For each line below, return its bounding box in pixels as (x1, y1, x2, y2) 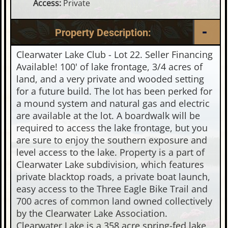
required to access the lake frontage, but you (16, 122, 208, 134)
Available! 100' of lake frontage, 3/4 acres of (16, 61, 203, 73)
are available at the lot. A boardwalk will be (16, 109, 201, 122)
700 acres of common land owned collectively (16, 195, 213, 207)
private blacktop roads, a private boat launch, (16, 170, 211, 183)
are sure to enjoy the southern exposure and (16, 134, 208, 146)
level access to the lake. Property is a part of (16, 146, 205, 158)
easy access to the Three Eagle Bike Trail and (16, 183, 208, 195)
